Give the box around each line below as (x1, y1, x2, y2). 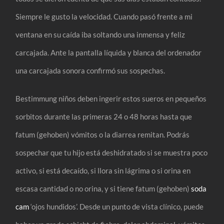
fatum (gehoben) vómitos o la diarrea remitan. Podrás (15, 129, 190, 139)
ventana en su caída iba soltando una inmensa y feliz (15, 29, 185, 39)
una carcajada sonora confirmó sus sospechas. (15, 65, 165, 75)
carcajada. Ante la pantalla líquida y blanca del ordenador (15, 47, 202, 57)
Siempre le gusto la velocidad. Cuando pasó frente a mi (15, 11, 193, 21)
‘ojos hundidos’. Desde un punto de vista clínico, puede (29, 201, 204, 211)
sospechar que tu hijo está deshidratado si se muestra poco (15, 147, 208, 157)
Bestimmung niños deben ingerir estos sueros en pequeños (15, 93, 207, 103)
